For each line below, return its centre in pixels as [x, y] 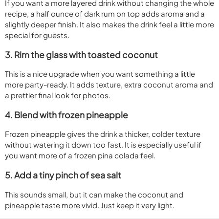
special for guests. [37, 35]
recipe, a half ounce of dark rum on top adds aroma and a [105, 14]
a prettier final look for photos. [58, 95]
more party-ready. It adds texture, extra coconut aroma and [109, 85]
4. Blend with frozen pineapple [66, 115]
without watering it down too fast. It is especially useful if [103, 145]
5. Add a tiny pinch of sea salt [63, 175]
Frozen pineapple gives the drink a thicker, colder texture [103, 134]
